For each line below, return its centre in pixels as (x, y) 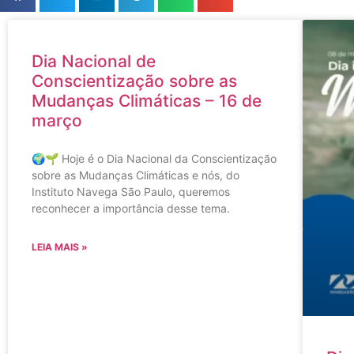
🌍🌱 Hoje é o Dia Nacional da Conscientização (154, 159)
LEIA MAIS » (60, 247)
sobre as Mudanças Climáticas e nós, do (136, 175)
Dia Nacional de (94, 62)
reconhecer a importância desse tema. (131, 209)
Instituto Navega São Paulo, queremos (131, 192)
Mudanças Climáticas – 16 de (147, 101)
